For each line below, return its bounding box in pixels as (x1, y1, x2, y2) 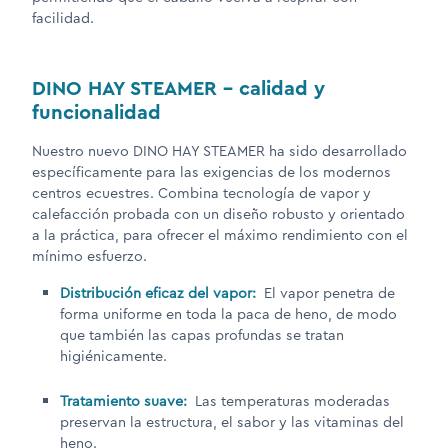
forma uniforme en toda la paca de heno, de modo (60, 304, 397, 325)
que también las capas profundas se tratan (60, 325, 344, 346)
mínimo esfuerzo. (32, 246, 147, 267)
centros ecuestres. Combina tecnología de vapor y (32, 183, 371, 204)
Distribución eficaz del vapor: (60, 283, 256, 304)
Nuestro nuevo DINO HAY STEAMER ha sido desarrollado (32, 141, 407, 162)
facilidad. (32, 8, 94, 29)
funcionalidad (32, 98, 161, 127)
